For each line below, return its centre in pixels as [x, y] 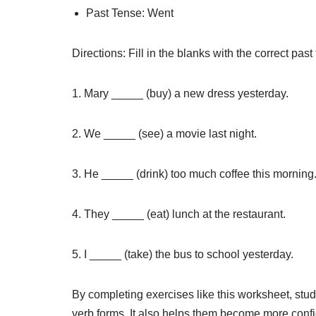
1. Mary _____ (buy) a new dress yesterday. [180, 94]
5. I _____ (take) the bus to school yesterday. [183, 255]
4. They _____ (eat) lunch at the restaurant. [179, 214]
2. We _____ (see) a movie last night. [164, 134]
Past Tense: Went [130, 13]
